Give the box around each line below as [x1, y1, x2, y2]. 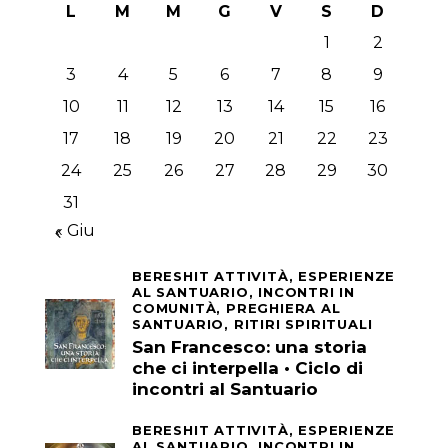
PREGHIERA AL [226, 300, 341, 317]
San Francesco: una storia [132, 337, 367, 358]
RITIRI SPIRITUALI [233, 316, 373, 333]
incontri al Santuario [132, 379, 318, 400]
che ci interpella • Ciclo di [132, 358, 363, 379]
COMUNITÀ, [132, 300, 227, 317]
